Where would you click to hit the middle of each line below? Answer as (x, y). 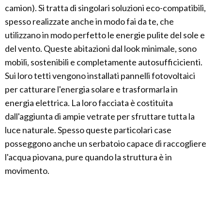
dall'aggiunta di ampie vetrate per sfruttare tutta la (100, 116)
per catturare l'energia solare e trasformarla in (91, 89)
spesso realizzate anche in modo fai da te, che (89, 22)
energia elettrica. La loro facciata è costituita (89, 103)
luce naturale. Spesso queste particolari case (88, 130)
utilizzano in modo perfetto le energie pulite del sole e (105, 35)
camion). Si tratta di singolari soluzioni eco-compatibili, (105, 8)
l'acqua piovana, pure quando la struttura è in (88, 157)
